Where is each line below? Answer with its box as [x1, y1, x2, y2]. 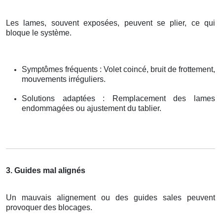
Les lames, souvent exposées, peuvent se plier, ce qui [6, 18, 215, 27]
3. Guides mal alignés [6, 166, 85, 175]
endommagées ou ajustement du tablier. [22, 104, 161, 112]
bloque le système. [6, 28, 72, 37]
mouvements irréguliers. [22, 74, 106, 83]
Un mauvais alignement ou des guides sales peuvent [6, 193, 215, 202]
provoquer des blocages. [6, 203, 92, 212]
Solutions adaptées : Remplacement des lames [22, 94, 215, 103]
